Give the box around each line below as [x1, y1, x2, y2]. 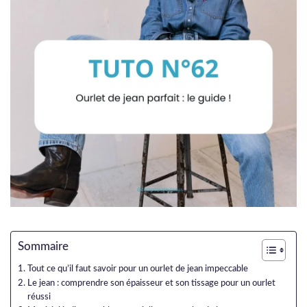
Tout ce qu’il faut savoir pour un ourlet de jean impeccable [27, 265, 248, 273]
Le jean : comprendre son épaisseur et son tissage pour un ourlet [27, 279, 275, 288]
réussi [27, 293, 51, 302]
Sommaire [18, 241, 69, 253]
